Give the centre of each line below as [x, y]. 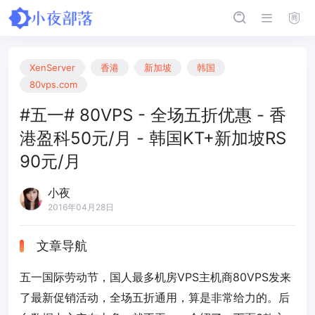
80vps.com [53, 84]
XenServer [52, 67]
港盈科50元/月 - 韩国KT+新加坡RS [153, 138]
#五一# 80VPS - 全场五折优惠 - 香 [153, 115]
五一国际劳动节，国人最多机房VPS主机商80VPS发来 [155, 277]
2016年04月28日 [81, 207]
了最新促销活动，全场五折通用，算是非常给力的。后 [155, 297]
